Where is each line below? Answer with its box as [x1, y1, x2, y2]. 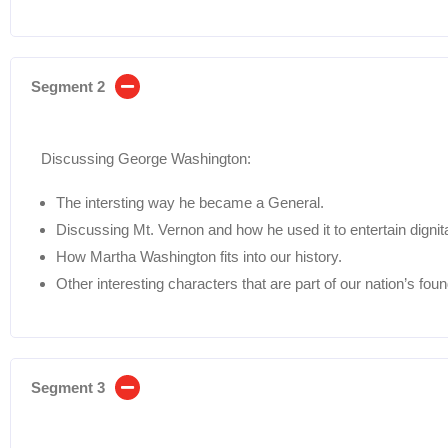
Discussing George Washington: [41, 149, 251, 167]
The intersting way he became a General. [56, 193, 324, 211]
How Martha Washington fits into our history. [56, 247, 342, 265]
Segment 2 [31, 77, 105, 95]
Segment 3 [31, 378, 105, 396]
